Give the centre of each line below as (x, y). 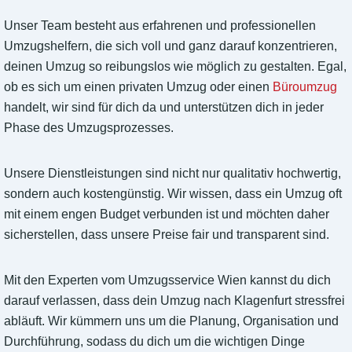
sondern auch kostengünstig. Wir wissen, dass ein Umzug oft (173, 194)
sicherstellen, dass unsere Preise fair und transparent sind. (167, 235)
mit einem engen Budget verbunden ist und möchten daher (167, 214)
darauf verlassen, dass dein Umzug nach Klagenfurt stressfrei (174, 301)
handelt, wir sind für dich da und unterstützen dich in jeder (164, 108)
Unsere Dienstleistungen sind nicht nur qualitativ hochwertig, (172, 174)
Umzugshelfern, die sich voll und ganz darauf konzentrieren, (170, 46)
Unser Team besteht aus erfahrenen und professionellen (160, 26)
